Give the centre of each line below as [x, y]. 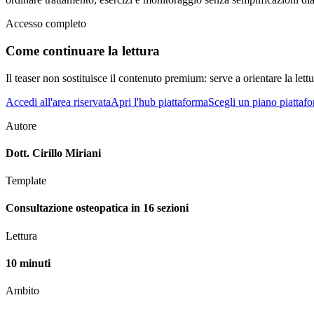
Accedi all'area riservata [58, 102]
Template [26, 181]
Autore [21, 125]
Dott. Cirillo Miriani [53, 153]
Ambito [22, 291]
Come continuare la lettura [83, 50]
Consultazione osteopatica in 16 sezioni [97, 208]
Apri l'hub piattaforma [159, 102]
